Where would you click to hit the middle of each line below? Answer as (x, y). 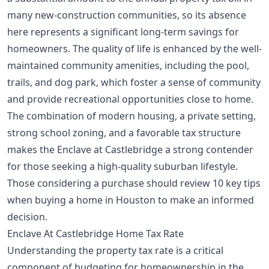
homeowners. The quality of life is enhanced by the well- (134, 48)
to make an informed (205, 200)
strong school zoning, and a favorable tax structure (124, 132)
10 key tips (237, 183)
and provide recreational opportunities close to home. (130, 99)
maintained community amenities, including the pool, (128, 65)
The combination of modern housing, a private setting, (131, 116)
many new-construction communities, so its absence (127, 15)
